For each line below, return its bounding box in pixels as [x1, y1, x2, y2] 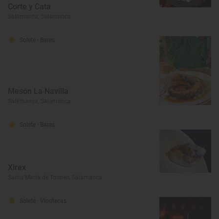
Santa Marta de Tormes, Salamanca [8, 174, 102, 181]
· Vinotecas [37, 197, 66, 205]
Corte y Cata [8, 2, 51, 11]
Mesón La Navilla [8, 87, 68, 96]
